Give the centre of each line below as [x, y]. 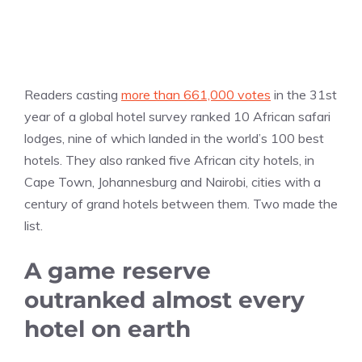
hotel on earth [107, 329]
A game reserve [118, 271]
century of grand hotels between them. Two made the [181, 204]
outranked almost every [164, 300]
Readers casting [73, 95]
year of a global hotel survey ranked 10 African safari [177, 117]
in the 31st [304, 95]
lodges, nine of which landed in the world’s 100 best [174, 139]
